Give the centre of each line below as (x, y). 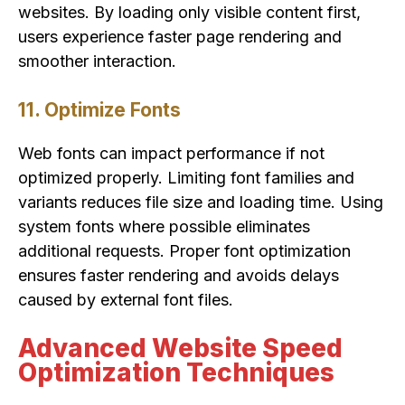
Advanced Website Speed (180, 348)
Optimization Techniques (176, 372)
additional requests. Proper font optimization (184, 250)
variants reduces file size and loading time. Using (201, 202)
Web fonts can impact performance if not (171, 153)
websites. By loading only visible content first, (189, 12)
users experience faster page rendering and (180, 36)
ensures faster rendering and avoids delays (179, 275)
